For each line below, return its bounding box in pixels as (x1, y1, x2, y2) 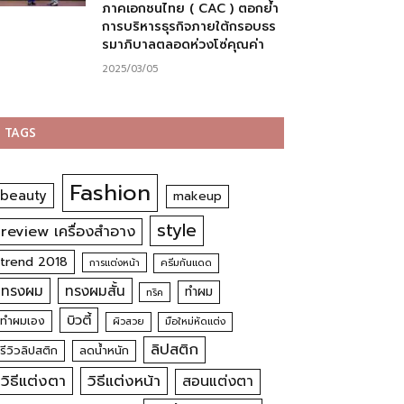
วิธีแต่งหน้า (87, 369, 161, 392)
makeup (173, 187, 223, 206)
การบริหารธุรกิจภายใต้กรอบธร (102, 17, 276, 36)
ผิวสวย (112, 314, 144, 329)
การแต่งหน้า (88, 255, 140, 270)
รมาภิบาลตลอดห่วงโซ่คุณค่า (102, 35, 264, 54)
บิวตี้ (66, 310, 91, 330)
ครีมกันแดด (161, 255, 213, 271)
